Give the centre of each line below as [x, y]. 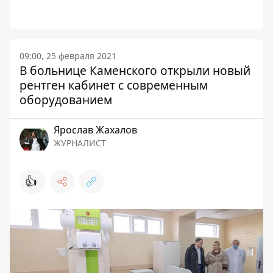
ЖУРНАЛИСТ [80, 143]
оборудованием [66, 100]
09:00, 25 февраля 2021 [68, 56]
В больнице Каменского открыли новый [135, 71]
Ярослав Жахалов [95, 130]
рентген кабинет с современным [114, 85]
